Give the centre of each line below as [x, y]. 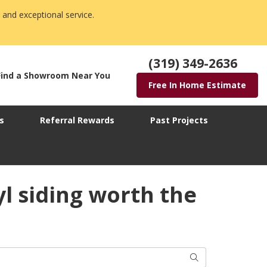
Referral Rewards [77, 120]
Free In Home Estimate [197, 85]
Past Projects [179, 120]
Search [203, 257]
